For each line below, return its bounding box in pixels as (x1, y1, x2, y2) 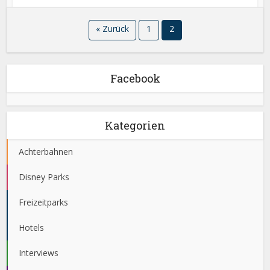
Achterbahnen (19, 146, 74, 158)
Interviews (19, 247, 59, 259)
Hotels (19, 222, 45, 234)
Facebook (110, 71, 160, 86)
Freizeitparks (19, 196, 69, 209)
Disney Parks (19, 171, 70, 183)
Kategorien (105, 118, 165, 133)
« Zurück (95, 23, 129, 35)
